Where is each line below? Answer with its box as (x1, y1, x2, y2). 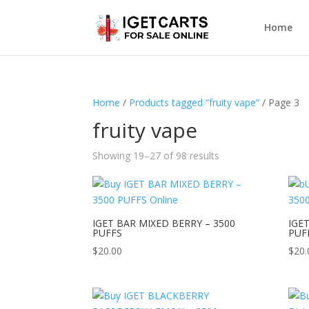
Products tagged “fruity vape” (129, 96, 260, 109)
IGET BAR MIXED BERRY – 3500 (92, 217, 236, 230)
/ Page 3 (259, 96, 300, 109)
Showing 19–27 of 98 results (92, 149, 220, 162)
